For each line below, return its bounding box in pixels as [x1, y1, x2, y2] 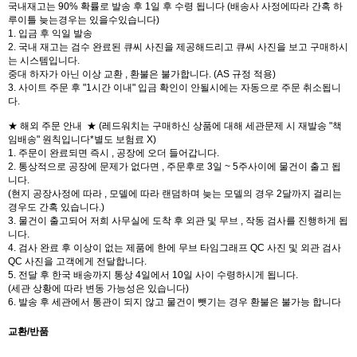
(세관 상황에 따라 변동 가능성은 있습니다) [8, 283, 189, 294]
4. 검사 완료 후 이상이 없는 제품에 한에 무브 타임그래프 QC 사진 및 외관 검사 [8, 242, 341, 253]
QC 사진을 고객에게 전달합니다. [8, 256, 147, 267]
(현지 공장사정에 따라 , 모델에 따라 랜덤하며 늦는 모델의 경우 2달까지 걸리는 [8, 188, 342, 199]
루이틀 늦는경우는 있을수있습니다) [8, 14, 159, 25]
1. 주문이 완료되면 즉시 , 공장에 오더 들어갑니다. [8, 147, 219, 159]
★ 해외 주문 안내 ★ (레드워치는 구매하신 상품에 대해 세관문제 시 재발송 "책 [8, 120, 342, 131]
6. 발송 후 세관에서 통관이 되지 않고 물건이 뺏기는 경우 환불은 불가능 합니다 [8, 296, 341, 308]
